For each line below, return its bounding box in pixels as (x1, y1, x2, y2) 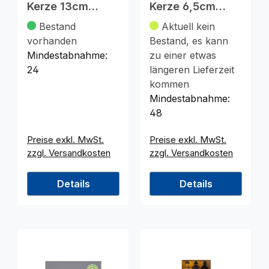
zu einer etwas (150, 49, 216, 62)
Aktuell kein (162, 20, 215, 33)
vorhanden (27, 35, 77, 47)
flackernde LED (27, 26, 109, 40)
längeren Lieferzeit (150, 64, 234, 76)
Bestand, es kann (150, 35, 228, 47)
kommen (150, 78, 189, 91)
